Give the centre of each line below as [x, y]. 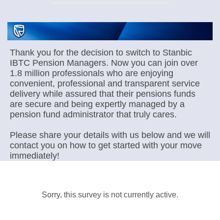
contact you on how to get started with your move [106, 146]
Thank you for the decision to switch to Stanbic [101, 53]
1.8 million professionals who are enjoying [92, 73]
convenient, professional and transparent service [105, 84]
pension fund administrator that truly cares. [95, 115]
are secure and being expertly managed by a [97, 104]
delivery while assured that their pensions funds [103, 94]
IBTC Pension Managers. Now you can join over [104, 63]
